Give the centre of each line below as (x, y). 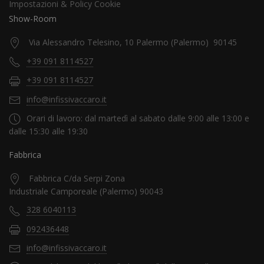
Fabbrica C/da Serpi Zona (77, 179)
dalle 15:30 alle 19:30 (48, 131)
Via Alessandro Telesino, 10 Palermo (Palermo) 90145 (133, 42)
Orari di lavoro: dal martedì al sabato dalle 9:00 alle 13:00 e (138, 118)
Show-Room (33, 18)
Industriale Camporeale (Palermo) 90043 (86, 192)
